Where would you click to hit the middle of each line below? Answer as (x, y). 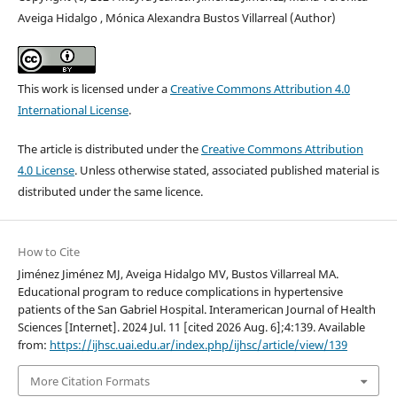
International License (73, 110)
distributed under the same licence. (110, 192)
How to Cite (48, 252)
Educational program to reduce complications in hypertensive (180, 292)
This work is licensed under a (93, 89)
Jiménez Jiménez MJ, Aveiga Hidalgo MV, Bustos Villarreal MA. (178, 274)
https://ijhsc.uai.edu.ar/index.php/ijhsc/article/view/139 (198, 345)
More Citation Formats (90, 381)
